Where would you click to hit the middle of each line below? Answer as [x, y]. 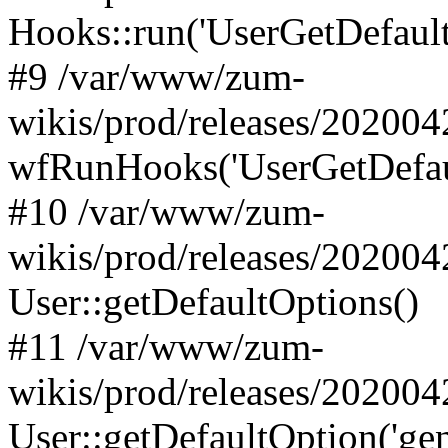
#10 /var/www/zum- [166, 211]
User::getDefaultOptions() [213, 301]
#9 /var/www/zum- [156, 76]
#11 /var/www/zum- [166, 346]
